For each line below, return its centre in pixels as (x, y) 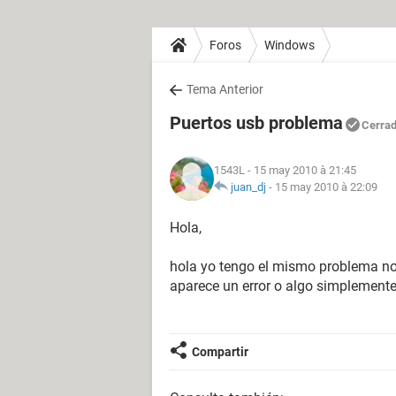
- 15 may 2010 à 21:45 (301, 170)
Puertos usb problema (256, 123)
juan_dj (248, 187)
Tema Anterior (225, 89)
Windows (289, 45)
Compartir (220, 352)
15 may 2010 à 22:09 (326, 187)
